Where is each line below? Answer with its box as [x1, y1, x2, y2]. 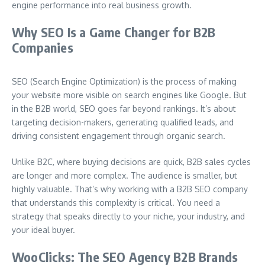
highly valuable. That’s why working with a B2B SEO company [12, 184, 248, 194]
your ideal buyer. [12, 225, 75, 235]
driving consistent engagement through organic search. [12, 131, 225, 141]
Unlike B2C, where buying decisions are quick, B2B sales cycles [12, 157, 251, 167]
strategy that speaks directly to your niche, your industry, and [12, 211, 245, 221]
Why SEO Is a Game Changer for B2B [12, 24, 216, 40]
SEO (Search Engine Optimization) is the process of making [12, 76, 237, 86]
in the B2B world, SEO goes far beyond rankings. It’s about [12, 104, 236, 114]
